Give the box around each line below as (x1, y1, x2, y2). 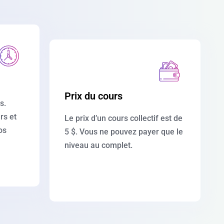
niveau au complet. (64, 140, 132, 150)
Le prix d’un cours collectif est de (64, 113, 182, 123)
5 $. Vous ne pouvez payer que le (64, 126, 183, 136)
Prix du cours (64, 89, 122, 102)
